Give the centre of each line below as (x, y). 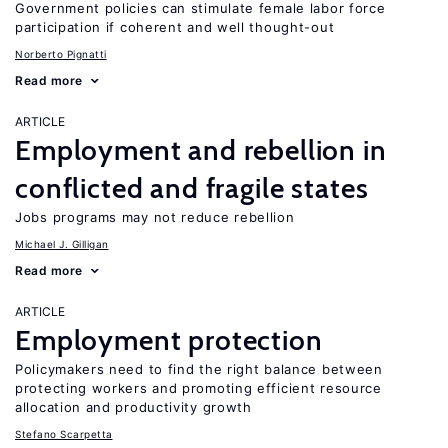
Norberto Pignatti (61, 54)
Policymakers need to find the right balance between (199, 369)
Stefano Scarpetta (64, 434)
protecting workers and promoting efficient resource (198, 388)
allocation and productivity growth (133, 407)
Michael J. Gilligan (62, 244)
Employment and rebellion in (201, 150)
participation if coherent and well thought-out (175, 27)
